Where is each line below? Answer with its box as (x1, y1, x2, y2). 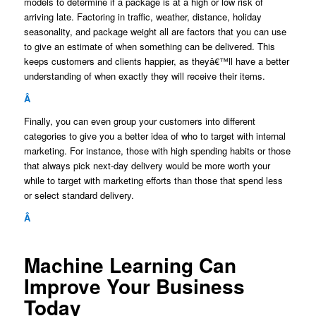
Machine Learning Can (23, 250, 236, 279)
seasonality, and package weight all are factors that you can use (23, 24, 286, 38)
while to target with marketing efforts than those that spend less (23, 173, 283, 187)
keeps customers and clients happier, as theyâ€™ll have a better (23, 54, 289, 68)
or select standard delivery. (23, 188, 134, 202)
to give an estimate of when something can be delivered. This (23, 39, 275, 53)
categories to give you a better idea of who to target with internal (23, 128, 286, 142)
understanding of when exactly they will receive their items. (23, 68, 265, 83)
